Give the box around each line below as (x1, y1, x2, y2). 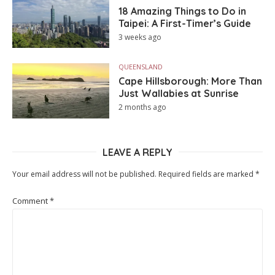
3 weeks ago (118, 32, 162, 43)
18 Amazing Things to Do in (118, 5, 247, 18)
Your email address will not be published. (12, 168, 157, 179)
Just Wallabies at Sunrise (118, 87, 239, 100)
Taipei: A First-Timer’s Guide (118, 17, 252, 30)
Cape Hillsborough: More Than (118, 75, 263, 88)
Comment (12, 195, 50, 206)
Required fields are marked (158, 168, 255, 179)
